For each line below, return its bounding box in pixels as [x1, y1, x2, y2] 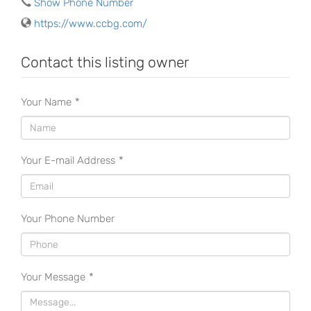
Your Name [21, 96, 72, 109]
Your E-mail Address [21, 154, 115, 167]
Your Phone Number [21, 212, 115, 226]
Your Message [21, 271, 85, 284]
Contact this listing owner [21, 53, 189, 72]
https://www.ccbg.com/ [34, 17, 147, 31]
